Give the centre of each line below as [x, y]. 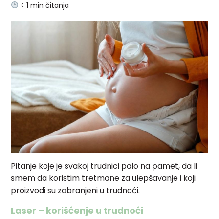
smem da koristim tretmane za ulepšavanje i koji [103, 178]
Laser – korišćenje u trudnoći [77, 210]
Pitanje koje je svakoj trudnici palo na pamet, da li [104, 166]
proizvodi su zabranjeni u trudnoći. [76, 190]
